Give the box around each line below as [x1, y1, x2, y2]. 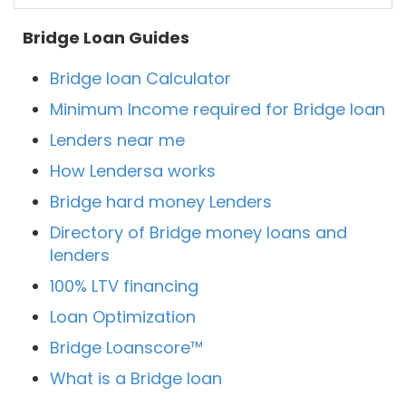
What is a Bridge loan [50, 367, 222, 391]
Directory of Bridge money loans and [50, 221, 347, 245]
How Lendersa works [50, 159, 216, 183]
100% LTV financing [50, 275, 198, 298]
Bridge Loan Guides [23, 26, 189, 50]
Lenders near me [50, 129, 185, 152]
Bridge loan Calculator [50, 67, 231, 91]
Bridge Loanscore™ [50, 336, 203, 360]
